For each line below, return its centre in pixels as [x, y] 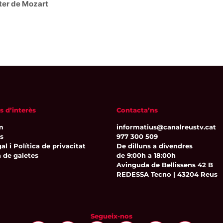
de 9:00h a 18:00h [146, 155]
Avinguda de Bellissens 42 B [165, 165]
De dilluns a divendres [155, 146]
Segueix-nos [111, 216]
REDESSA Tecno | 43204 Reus [167, 174]
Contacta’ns [137, 110]
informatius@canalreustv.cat [166, 127]
